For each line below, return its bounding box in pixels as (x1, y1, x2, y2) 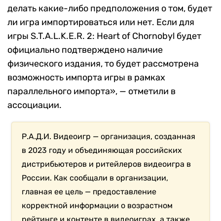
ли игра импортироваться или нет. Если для (7, 17, 194, 28)
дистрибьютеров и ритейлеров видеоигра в (22, 159, 191, 169)
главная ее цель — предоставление (22, 187, 157, 197)
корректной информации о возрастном (22, 201, 173, 211)
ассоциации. (7, 100, 62, 111)
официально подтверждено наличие (7, 44, 163, 56)
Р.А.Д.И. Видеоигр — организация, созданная (22, 132, 196, 142)
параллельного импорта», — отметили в (7, 86, 176, 97)
